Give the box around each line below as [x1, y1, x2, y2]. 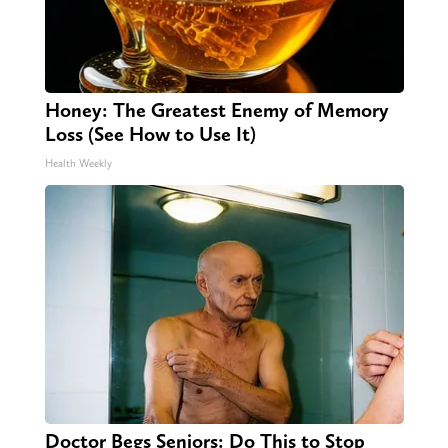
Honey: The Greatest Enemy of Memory [44, 98, 389, 123]
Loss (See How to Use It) [44, 122, 256, 147]
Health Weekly [44, 157, 112, 171]
